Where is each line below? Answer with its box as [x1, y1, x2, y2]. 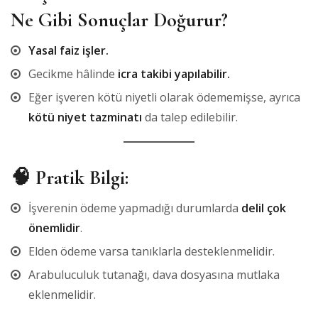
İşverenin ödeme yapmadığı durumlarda [28, 199, 241, 216]
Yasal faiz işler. [28, 42, 109, 58]
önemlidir [28, 219, 80, 236]
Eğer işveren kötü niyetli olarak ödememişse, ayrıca [28, 89, 300, 105]
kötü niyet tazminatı [28, 109, 142, 125]
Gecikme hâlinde [28, 65, 118, 82]
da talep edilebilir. [142, 109, 238, 125]
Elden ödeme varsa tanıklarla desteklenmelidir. [28, 243, 275, 259]
